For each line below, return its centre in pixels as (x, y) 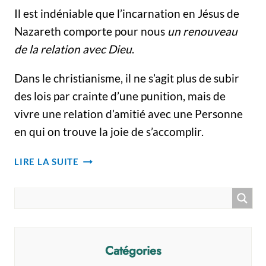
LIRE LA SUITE (47, 161)
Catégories (133, 251)
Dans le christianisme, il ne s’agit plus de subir (127, 78)
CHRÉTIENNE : (111, 187)
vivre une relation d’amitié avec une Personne (129, 114)
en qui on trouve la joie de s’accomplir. (109, 132)
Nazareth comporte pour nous (91, 31)
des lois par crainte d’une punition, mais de (120, 96)
